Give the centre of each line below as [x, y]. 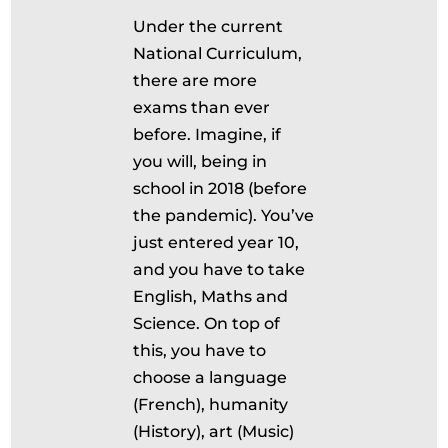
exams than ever [202, 107]
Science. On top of [207, 323]
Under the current [208, 26]
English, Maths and [211, 296]
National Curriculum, [218, 53]
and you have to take [219, 269]
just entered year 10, [216, 242]
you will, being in [200, 161]
